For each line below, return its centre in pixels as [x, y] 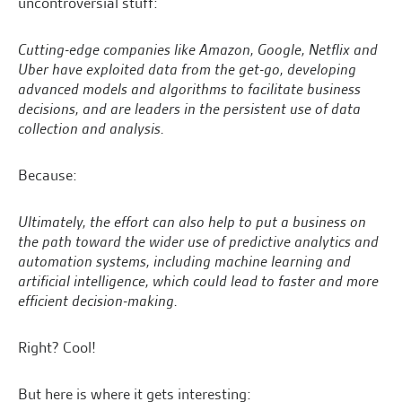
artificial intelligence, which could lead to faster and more [198, 281]
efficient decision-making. [98, 301]
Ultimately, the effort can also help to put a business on [192, 222]
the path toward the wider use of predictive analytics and [198, 242]
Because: [48, 175]
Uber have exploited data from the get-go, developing [187, 70]
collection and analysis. [91, 129]
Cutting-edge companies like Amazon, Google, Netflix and [198, 50]
